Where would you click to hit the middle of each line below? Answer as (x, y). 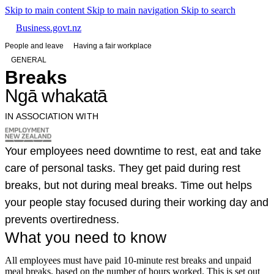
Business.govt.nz (49, 28)
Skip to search (208, 10)
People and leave (34, 46)
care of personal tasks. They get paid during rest (123, 168)
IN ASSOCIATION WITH (52, 116)
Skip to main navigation (134, 10)
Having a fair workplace (113, 46)
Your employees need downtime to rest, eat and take (133, 151)
